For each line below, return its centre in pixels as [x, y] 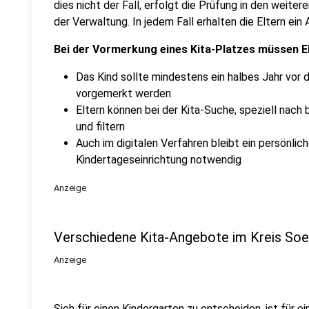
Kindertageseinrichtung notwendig [159, 160]
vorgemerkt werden [123, 93]
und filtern [100, 127]
